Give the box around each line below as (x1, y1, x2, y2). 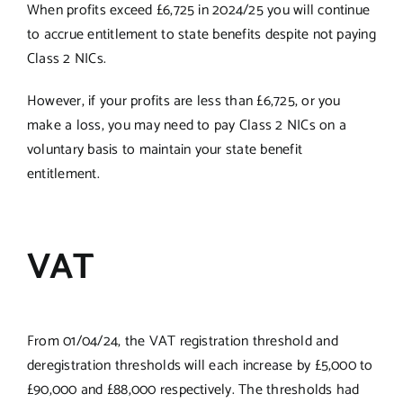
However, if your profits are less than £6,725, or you (26, 88, 341, 113)
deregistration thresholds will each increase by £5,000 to (26, 353, 373, 378)
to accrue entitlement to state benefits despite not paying (26, 22, 376, 47)
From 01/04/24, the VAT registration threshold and (26, 328, 338, 354)
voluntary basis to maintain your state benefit (26, 137, 303, 162)
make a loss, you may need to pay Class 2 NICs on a (26, 112, 346, 138)
